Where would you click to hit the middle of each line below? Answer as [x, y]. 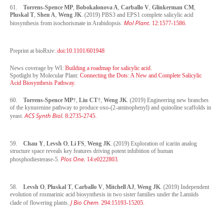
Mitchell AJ [120, 187]
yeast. [17, 116]
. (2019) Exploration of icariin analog [154, 143]
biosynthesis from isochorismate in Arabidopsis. [67, 23]
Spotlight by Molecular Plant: [45, 75]
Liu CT [88, 100]
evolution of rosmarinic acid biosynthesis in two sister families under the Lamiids [104, 194]
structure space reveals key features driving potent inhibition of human [92, 151]
